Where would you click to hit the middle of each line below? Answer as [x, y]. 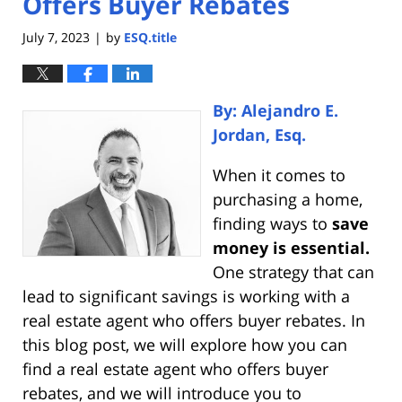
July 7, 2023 [56, 38]
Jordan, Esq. [259, 135]
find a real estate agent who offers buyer [175, 369]
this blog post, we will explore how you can [185, 345]
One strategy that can [293, 272]
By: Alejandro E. [275, 111]
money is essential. [291, 248]
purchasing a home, [287, 200]
